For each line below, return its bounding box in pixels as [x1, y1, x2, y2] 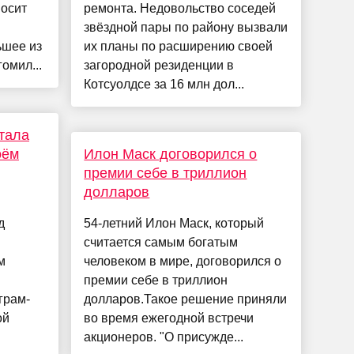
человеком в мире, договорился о [84, 254, 282, 269]
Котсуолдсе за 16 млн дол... [84, 77, 245, 92]
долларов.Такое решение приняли [84, 292, 288, 307]
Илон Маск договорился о [84, 146, 258, 163]
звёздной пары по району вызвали [84, 21, 288, 35]
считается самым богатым [84, 235, 239, 250]
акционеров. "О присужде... [84, 330, 244, 345]
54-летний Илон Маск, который [84, 217, 265, 231]
